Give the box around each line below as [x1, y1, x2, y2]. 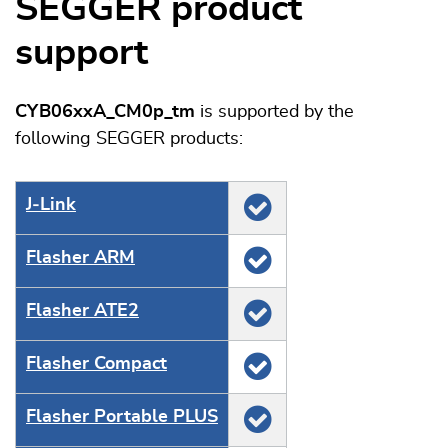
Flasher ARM [26, 249, 135, 267]
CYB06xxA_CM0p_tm [15, 103, 195, 121]
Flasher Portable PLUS [26, 408, 218, 426]
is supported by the [195, 103, 354, 121]
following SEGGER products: [15, 130, 243, 148]
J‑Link [26, 196, 76, 214]
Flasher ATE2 [26, 302, 139, 320]
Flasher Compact [26, 355, 167, 373]
